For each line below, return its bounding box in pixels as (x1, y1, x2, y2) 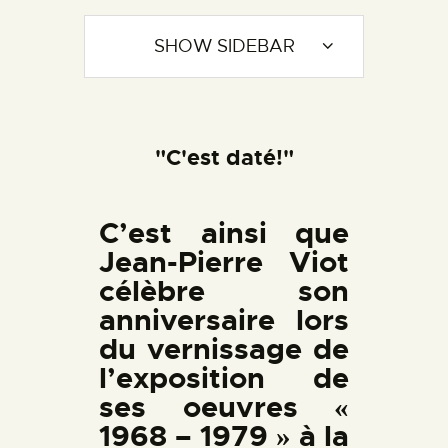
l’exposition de (99, 359, 349, 397)
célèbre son (99, 272, 349, 310)
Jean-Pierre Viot (99, 243, 349, 281)
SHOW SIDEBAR (153, 35, 295, 58)
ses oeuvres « (99, 388, 349, 426)
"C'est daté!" (154, 142, 294, 172)
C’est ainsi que (99, 214, 349, 252)
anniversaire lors (99, 301, 349, 339)
